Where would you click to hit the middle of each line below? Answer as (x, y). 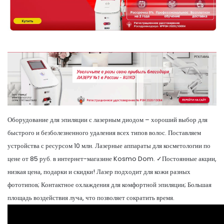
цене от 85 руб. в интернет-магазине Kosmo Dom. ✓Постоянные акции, (112, 158)
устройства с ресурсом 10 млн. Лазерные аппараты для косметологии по (109, 145)
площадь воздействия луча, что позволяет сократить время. (91, 197)
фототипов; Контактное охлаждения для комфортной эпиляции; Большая (109, 184)
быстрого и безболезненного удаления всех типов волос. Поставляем (104, 132)
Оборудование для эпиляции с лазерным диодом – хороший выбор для (107, 119)
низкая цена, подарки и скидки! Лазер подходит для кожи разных (99, 171)
